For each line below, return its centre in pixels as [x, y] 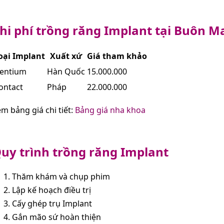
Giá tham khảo [117, 56]
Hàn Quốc [66, 71]
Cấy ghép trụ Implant [52, 203]
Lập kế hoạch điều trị [51, 190]
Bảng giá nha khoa [110, 110]
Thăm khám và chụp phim [61, 176]
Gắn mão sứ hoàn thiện [56, 217]
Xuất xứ [66, 56]
